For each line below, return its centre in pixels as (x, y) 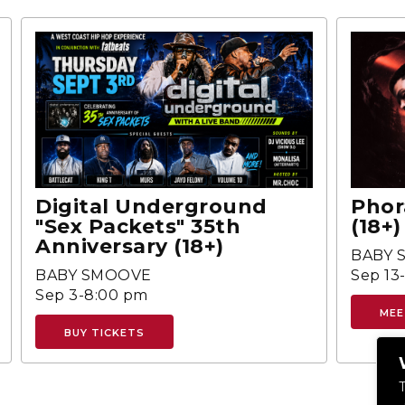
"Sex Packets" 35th (138, 226)
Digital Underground (151, 206)
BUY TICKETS (105, 332)
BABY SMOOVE (94, 275)
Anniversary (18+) (130, 246)
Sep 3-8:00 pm (92, 295)
